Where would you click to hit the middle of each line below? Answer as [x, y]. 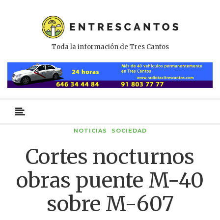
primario [45, 118]
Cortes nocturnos [110, 156]
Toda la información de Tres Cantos [110, 47]
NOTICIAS [90, 130]
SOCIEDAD [129, 130]
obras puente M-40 [110, 180]
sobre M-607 [110, 204]
